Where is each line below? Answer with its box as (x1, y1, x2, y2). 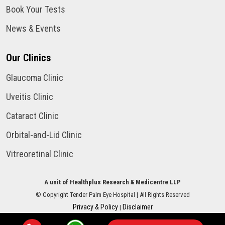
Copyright (42, 190, 68, 198)
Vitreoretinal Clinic (6, 148, 73, 159)
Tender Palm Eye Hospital (68, 190, 137, 198)
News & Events (6, 23, 61, 34)
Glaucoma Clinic (6, 72, 63, 83)
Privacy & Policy (72, 202, 118, 211)
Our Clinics (6, 51, 51, 64)
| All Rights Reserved (136, 190, 190, 198)
